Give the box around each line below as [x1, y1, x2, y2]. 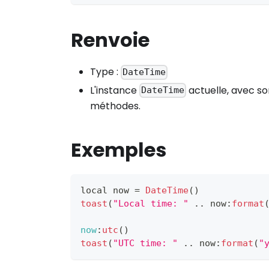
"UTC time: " [113, 237, 178, 249]
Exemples [71, 136, 166, 163]
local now [80, 184, 134, 196]
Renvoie [71, 26, 150, 54]
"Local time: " [113, 198, 189, 209]
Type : [90, 65, 121, 79]
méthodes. [90, 98, 141, 113]
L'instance [90, 83, 139, 97]
